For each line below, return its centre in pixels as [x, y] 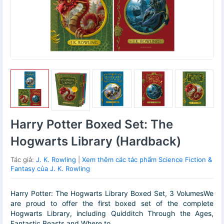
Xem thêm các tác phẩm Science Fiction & [147, 160]
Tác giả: [23, 160]
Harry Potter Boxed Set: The [92, 124]
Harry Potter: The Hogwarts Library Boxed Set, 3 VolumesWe [112, 193]
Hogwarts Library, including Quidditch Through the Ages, [112, 213]
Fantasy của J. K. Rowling [50, 169]
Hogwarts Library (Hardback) [96, 141]
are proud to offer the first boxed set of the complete [112, 203]
